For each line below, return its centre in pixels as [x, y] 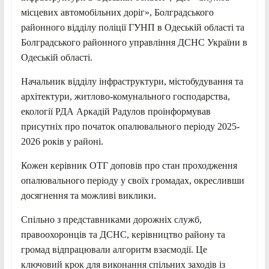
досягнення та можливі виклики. [88, 195]
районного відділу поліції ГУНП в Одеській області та [134, 27]
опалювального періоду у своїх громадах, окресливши [132, 180]
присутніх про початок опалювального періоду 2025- [130, 126]
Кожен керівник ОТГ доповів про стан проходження [129, 165]
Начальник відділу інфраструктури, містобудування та [132, 81]
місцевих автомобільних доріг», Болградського [117, 12]
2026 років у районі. [62, 141]
